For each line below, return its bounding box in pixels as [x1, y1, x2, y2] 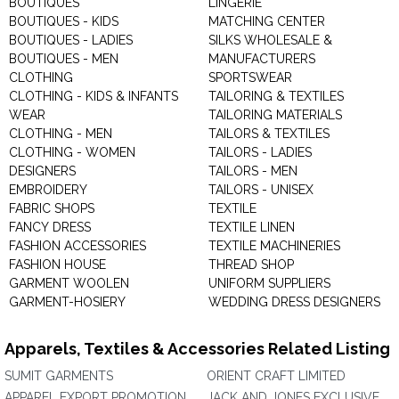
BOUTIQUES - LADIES [9, 33, 133, 47]
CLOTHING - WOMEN [9, 145, 135, 159]
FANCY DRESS [9, 220, 91, 234]
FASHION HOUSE [9, 257, 106, 272]
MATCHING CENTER [208, 14, 325, 28]
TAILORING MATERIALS [208, 108, 342, 122]
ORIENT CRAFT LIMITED [207, 369, 346, 383]
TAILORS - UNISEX [208, 183, 313, 197]
